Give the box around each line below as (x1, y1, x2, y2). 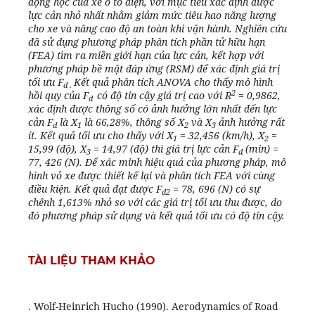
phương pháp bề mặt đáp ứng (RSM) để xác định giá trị (27, 62, 280, 76)
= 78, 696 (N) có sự (169, 182, 260, 196)
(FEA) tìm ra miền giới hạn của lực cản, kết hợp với (27, 49, 264, 63)
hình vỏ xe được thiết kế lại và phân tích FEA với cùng (27, 169, 275, 183)
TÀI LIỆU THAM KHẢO (27, 254, 155, 268)
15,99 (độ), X (27, 142, 86, 156)
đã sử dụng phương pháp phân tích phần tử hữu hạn (27, 35, 265, 49)
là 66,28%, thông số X (81, 115, 184, 129)
